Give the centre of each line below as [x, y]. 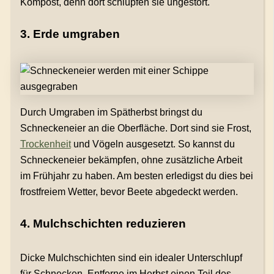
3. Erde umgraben [70, 34]
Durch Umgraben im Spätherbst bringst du [111, 112]
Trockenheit [45, 144]
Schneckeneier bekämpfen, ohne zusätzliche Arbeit [131, 160]
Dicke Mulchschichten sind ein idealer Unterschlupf [131, 257]
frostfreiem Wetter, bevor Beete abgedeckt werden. [129, 191]
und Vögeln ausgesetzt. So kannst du [153, 144]
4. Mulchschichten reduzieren [103, 223]
